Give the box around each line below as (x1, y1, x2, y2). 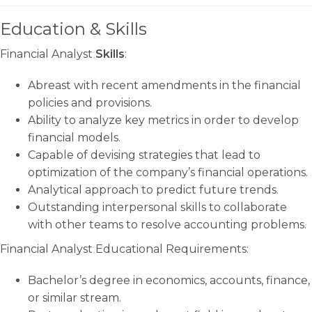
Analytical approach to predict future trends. (28, 183, 279, 196)
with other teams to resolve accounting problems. (28, 218, 306, 231)
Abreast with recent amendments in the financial (28, 79, 301, 92)
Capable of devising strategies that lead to (28, 148, 260, 162)
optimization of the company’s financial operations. (28, 166, 308, 179)
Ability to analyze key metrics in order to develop (28, 114, 299, 127)
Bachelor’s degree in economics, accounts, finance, (28, 274, 310, 287)
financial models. (28, 131, 120, 144)
